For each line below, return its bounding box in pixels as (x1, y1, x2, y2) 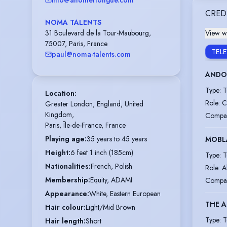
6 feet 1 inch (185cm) (70, 147, 133, 158)
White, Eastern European (89, 188, 161, 199)
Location (45, 88, 74, 98)
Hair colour (45, 202, 84, 212)
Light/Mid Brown (86, 202, 135, 212)
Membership (45, 174, 88, 185)
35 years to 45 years (87, 133, 147, 144)
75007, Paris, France (45, 38, 107, 49)
